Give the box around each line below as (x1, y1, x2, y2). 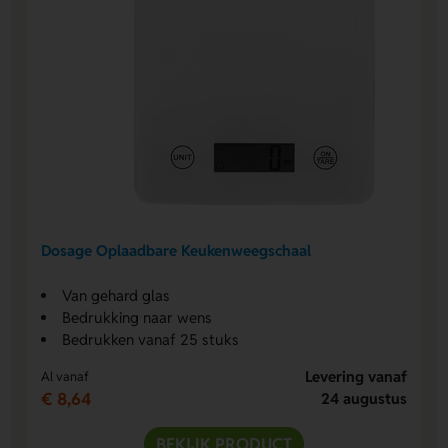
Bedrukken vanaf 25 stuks (62, 330, 240, 350)
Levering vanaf (304, 367, 407, 387)
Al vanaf (41, 368, 90, 386)
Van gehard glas (62, 286, 171, 306)
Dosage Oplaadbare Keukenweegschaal (41, 240, 312, 260)
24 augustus (320, 389, 407, 409)
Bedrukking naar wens (62, 308, 213, 328)
